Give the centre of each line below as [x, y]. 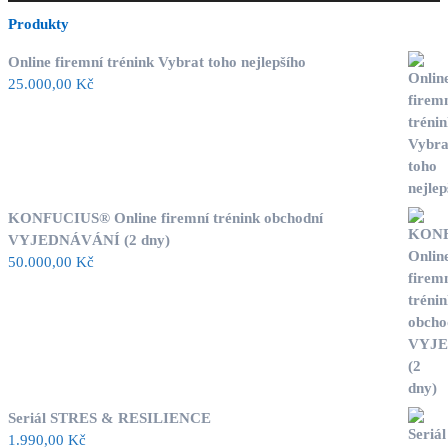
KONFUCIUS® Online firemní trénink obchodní [165, 217]
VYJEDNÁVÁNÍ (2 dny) [89, 239]
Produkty [38, 23]
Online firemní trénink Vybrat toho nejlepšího [157, 61]
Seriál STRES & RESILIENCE [109, 417]
